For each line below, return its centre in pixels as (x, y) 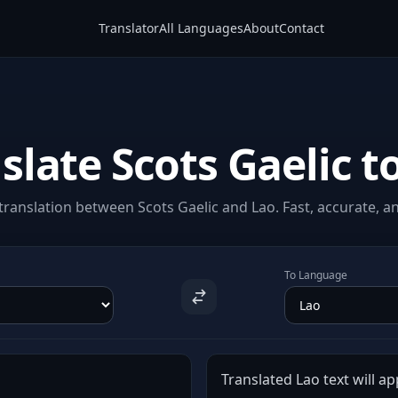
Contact (301, 28)
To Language (316, 275)
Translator (128, 28)
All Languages (201, 28)
